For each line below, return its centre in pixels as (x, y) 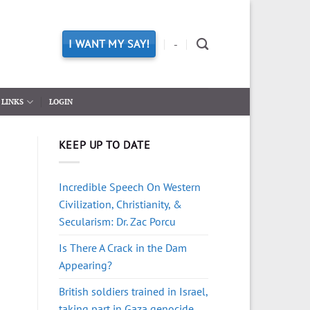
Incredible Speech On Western (129, 186)
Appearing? (85, 265)
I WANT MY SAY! (109, 43)
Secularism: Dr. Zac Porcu (117, 221)
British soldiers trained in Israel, (133, 291)
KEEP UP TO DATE (104, 145)
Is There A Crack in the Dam (122, 247)
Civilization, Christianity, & (120, 204)
